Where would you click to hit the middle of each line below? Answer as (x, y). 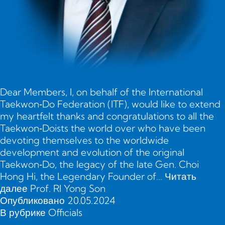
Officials (65, 213)
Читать (181, 177)
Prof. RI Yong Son (68, 189)
